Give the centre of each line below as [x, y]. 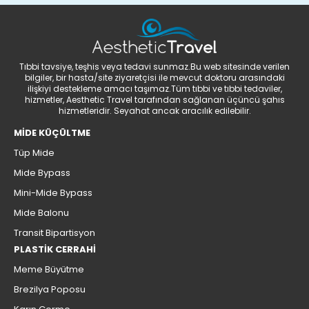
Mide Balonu [41, 212]
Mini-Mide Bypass [53, 192]
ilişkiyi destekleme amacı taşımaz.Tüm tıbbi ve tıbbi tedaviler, [154, 88]
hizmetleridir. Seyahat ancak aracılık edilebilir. [154, 110]
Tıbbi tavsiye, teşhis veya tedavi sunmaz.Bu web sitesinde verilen [154, 66]
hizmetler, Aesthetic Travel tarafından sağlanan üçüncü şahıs [154, 99]
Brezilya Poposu [50, 289]
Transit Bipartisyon [54, 232]
